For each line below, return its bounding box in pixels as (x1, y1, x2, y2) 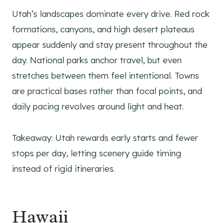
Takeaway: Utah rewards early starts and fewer (12, 132, 198, 143)
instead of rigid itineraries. (12, 163, 115, 174)
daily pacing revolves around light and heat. (12, 101, 184, 112)
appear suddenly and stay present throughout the (12, 39, 208, 50)
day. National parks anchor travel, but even (12, 55, 182, 66)
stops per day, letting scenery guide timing (12, 148, 181, 159)
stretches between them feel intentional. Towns (12, 70, 199, 81)
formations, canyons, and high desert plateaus (12, 24, 195, 35)
